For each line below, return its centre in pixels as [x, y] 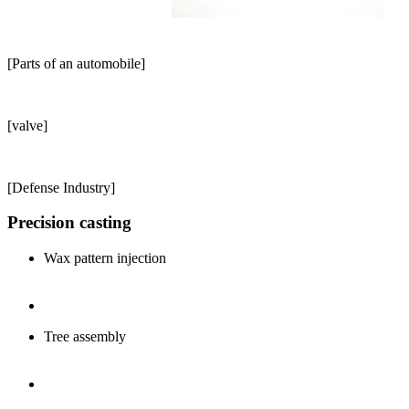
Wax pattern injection [105, 258]
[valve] [27, 125]
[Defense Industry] [61, 187]
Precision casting [69, 223]
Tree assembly [85, 337]
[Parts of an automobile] [76, 63]
